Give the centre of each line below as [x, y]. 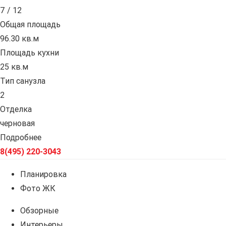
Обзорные [39, 211]
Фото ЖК [38, 189]
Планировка [43, 175]
